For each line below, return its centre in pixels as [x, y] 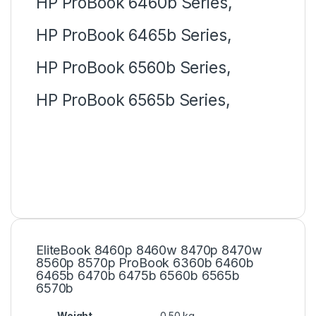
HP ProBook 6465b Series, [134, 35]
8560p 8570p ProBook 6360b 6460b [145, 262]
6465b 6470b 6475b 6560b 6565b [138, 275]
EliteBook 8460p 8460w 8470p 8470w [149, 250]
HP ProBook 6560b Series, [134, 67]
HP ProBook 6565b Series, [133, 100]
